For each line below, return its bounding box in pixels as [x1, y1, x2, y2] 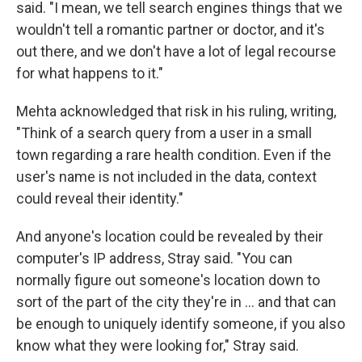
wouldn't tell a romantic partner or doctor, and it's [16, 21, 325, 39]
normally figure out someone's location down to [16, 271, 320, 289]
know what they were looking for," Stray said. [16, 337, 299, 355]
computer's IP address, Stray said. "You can [16, 250, 293, 267]
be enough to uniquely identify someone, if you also [16, 315, 345, 333]
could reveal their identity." [16, 190, 183, 208]
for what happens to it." [16, 65, 163, 82]
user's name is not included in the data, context [16, 168, 317, 186]
